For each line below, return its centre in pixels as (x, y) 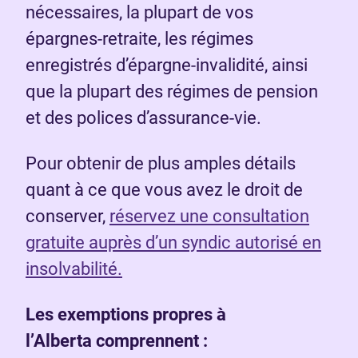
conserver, (68, 217)
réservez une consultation (209, 217)
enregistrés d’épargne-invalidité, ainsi (167, 66)
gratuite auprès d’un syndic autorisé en (173, 243)
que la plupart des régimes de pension (172, 92)
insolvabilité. (74, 269)
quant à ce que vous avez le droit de (164, 190)
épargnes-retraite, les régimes (139, 39)
